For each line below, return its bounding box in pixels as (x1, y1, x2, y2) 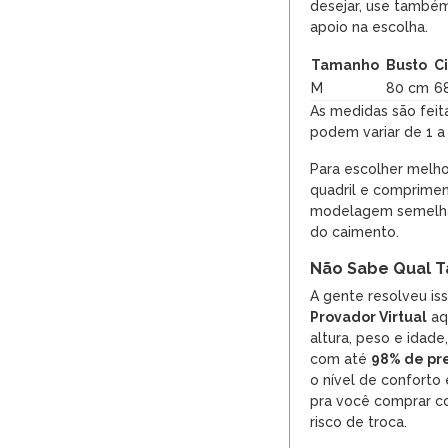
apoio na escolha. (310, 19, 428, 36)
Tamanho (311, 57, 379, 74)
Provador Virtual (310, 309, 427, 326)
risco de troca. (310, 414, 407, 431)
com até (310, 351, 371, 368)
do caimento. (310, 224, 399, 241)
